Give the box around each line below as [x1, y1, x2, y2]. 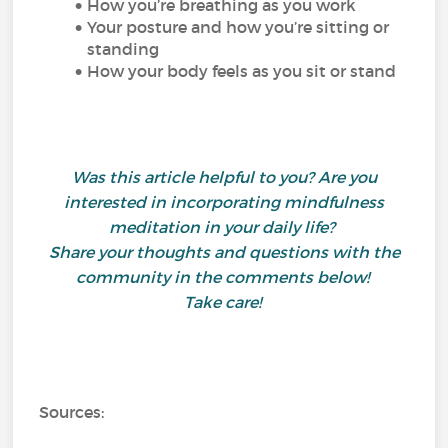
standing [87, 39, 168, 59]
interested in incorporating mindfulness [64, 192, 384, 212]
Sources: [39, 402, 109, 422]
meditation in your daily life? [109, 217, 339, 237]
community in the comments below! [75, 267, 373, 287]
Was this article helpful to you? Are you [71, 167, 377, 187]
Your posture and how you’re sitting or [87, 17, 390, 37]
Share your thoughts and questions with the [48, 242, 400, 262]
